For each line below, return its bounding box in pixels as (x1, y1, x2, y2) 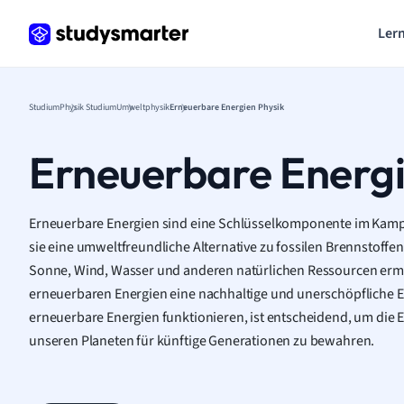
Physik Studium (60, 101, 116, 114)
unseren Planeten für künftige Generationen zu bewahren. (29, 331, 375, 351)
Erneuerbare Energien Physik (170, 101, 284, 114)
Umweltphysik (116, 101, 170, 114)
